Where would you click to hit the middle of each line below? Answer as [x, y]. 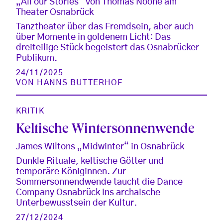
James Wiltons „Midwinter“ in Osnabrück [100, 147]
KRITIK [30, 111]
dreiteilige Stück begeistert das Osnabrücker [108, 48]
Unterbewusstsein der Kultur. [76, 203]
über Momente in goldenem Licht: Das [93, 37]
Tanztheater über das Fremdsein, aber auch [105, 27]
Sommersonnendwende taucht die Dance [99, 182]
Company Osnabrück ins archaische [88, 192]
